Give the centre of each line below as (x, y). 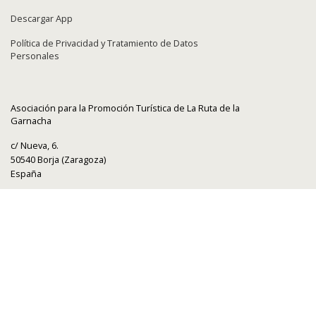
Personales (35, 56)
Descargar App (42, 19)
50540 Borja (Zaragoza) (58, 159)
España (26, 173)
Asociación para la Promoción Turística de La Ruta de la (125, 108)
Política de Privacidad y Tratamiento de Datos (104, 43)
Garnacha (31, 120)
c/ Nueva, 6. (35, 145)
